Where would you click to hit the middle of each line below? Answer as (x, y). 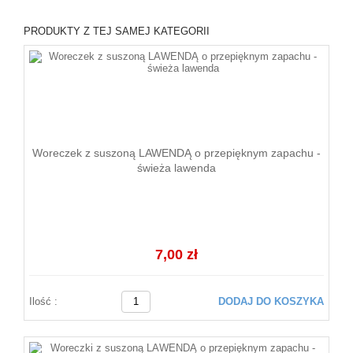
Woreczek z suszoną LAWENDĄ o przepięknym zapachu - (176, 152)
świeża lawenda (176, 167)
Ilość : (43, 301)
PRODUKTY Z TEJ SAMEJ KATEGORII (117, 31)
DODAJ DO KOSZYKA (271, 301)
